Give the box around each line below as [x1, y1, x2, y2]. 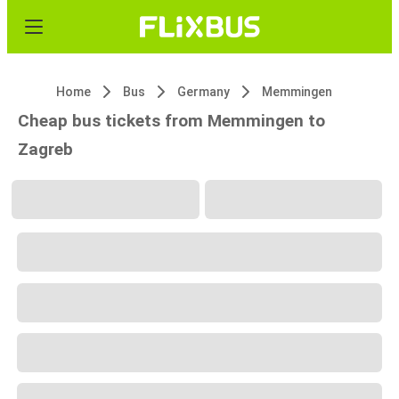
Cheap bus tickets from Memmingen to [18, 110, 325, 131]
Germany [177, 85, 230, 99]
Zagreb [18, 139, 73, 159]
